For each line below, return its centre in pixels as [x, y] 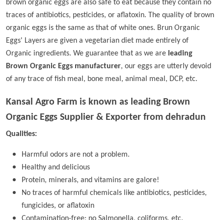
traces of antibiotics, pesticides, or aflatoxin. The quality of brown [110, 15]
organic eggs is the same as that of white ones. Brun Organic [103, 28]
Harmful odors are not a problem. [76, 155]
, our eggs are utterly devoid [166, 66]
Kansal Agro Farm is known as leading [84, 102]
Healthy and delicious [56, 167]
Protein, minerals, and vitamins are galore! [90, 180]
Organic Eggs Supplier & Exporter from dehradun [106, 117]
